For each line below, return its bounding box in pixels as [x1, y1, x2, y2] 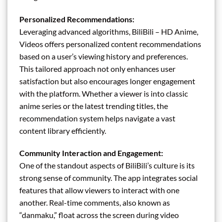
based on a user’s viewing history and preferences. [19, 51, 188, 61]
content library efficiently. [19, 125, 106, 135]
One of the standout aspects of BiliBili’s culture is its [19, 161, 195, 170]
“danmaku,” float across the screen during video [19, 210, 179, 220]
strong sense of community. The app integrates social [19, 173, 198, 183]
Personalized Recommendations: [19, 14, 134, 24]
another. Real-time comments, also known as [19, 198, 170, 208]
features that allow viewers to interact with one [19, 185, 179, 195]
